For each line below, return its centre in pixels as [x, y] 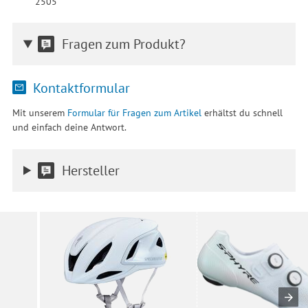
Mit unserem [40, 113]
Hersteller [90, 170]
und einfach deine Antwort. [69, 127]
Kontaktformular [79, 87]
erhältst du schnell [242, 113]
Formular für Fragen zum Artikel [134, 113]
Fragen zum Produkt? [123, 44]
